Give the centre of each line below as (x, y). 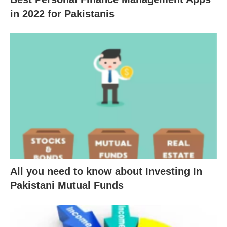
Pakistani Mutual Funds (67, 185)
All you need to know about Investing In (106, 171)
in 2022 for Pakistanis (62, 14)
